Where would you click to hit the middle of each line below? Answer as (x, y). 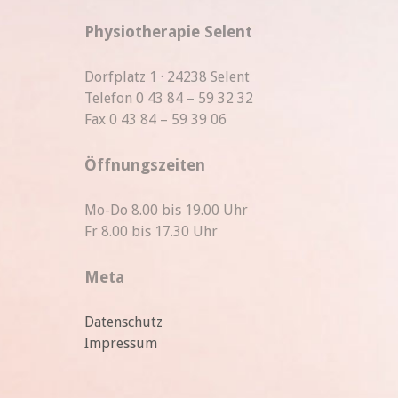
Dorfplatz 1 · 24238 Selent (167, 76)
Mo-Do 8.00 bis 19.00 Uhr (166, 210)
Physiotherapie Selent (168, 31)
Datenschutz (123, 322)
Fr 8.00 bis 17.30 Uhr (151, 231)
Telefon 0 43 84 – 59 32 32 (169, 98)
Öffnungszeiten (145, 165)
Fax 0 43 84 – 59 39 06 (155, 119)
